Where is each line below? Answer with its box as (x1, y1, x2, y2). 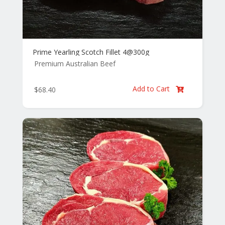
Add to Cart (133, 84, 172, 94)
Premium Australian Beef (34, 59, 116, 69)
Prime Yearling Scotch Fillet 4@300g (32, 47, 149, 57)
